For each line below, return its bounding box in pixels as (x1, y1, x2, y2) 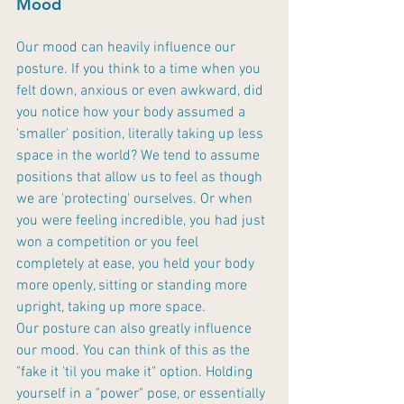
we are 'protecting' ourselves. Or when (16, 190, 256, 209)
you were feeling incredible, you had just (16, 212, 269, 231)
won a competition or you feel (16, 234, 202, 252)
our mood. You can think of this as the (16, 342, 253, 361)
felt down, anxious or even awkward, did (16, 82, 267, 101)
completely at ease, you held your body (16, 255, 258, 274)
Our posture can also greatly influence (16, 320, 255, 339)
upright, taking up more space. (16, 298, 209, 317)
